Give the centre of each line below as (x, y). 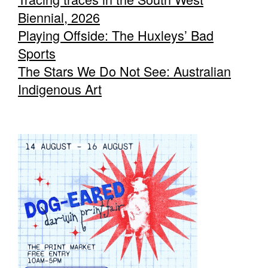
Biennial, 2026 (59, 17)
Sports (37, 53)
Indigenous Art (60, 89)
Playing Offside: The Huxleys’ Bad (116, 35)
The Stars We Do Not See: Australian (124, 71)
